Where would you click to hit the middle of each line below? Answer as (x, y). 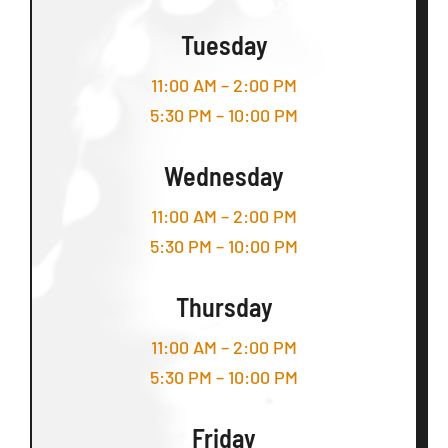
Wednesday (224, 176)
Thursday (224, 307)
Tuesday (224, 45)
